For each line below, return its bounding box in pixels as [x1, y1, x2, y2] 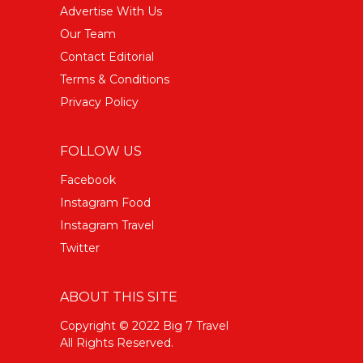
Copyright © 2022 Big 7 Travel [60, 318, 228, 333]
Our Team [60, 27, 116, 41]
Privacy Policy [60, 95, 139, 109]
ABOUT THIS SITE [60, 289, 177, 305]
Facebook [60, 173, 116, 187]
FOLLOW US [60, 143, 142, 159]
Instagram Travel [60, 218, 154, 233]
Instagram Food [60, 195, 151, 210]
